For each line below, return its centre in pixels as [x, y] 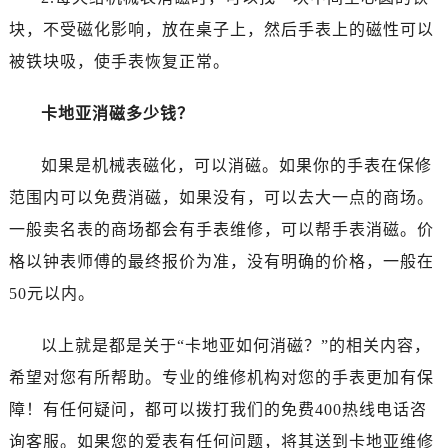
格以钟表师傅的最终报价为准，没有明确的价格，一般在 [221, 262]
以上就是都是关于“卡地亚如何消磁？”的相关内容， [235, 346]
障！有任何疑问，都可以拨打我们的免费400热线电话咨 [217, 410]
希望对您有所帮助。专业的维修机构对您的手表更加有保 [221, 378]
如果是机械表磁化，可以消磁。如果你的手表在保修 [236, 166]
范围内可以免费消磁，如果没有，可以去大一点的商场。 [221, 198]
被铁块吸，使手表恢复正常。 [119, 62]
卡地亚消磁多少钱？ [117, 114]
